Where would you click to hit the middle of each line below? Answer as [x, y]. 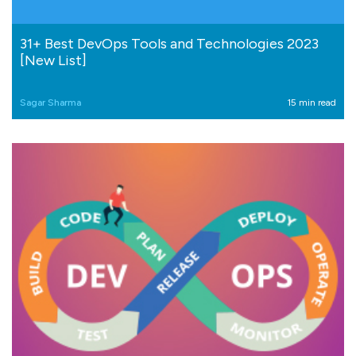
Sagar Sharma [50, 102]
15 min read [311, 102]
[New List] [53, 60]
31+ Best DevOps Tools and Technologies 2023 [169, 43]
